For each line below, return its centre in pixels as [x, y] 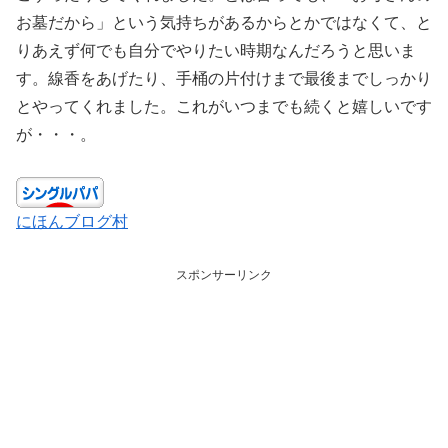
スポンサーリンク [224, 275]
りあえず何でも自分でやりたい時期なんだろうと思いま [216, 50]
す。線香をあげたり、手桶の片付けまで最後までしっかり [224, 78]
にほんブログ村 [72, 222]
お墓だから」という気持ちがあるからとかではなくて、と [224, 22]
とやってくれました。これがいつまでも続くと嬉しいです [224, 106]
